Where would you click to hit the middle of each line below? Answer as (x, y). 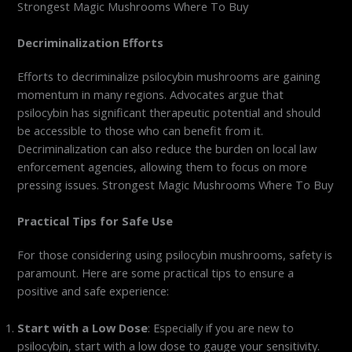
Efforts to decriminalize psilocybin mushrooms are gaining (169, 77)
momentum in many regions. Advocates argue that (151, 95)
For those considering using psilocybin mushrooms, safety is (175, 255)
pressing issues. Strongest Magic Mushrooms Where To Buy (176, 185)
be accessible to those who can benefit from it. (141, 131)
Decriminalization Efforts (91, 43)
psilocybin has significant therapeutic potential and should (169, 113)
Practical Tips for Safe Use (95, 221)
